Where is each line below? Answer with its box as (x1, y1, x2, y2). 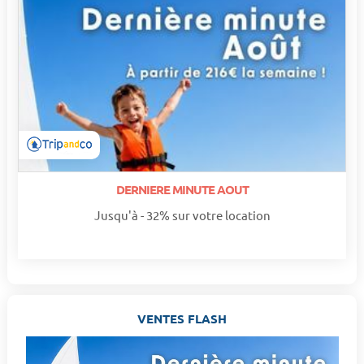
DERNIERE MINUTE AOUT (115, 181, 249, 198)
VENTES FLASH (137, 310, 227, 327)
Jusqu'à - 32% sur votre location (93, 207, 271, 223)
